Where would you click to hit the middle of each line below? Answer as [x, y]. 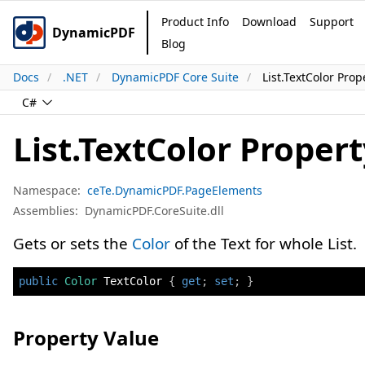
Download [269, 22]
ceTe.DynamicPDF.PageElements [175, 190]
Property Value [86, 338]
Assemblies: [46, 211]
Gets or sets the [73, 244]
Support [332, 22]
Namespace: [47, 190]
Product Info [195, 22]
